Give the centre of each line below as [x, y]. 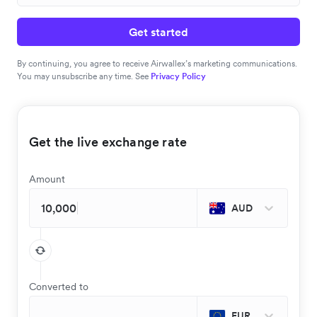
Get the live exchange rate [108, 142]
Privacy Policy [178, 76]
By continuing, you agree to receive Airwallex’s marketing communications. [157, 63]
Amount [47, 179]
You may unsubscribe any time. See [84, 76]
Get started [158, 32]
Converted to [59, 287]
